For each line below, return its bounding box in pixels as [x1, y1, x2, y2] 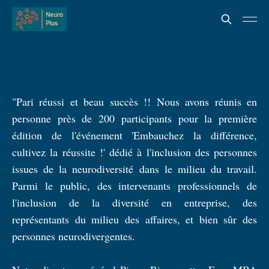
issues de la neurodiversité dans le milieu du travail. [12, 161, 257, 176]
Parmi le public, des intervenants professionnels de [12, 178, 257, 193]
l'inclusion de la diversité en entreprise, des [12, 195, 257, 210]
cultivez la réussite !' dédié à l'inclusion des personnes [12, 144, 257, 159]
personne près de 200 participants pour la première [12, 110, 257, 125]
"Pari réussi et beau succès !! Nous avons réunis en [12, 94, 257, 109]
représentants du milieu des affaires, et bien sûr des [12, 211, 257, 226]
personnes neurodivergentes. [12, 228, 135, 243]
